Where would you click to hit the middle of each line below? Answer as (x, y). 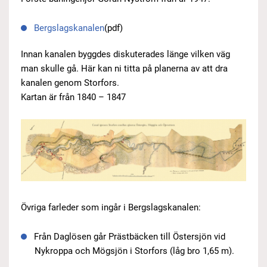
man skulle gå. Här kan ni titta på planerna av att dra (124, 69)
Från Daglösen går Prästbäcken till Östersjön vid (130, 236)
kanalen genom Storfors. (70, 83)
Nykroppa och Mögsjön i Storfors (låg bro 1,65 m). (134, 251)
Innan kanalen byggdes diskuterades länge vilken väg (125, 54)
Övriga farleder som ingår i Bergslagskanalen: (111, 207)
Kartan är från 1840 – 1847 (73, 97)
